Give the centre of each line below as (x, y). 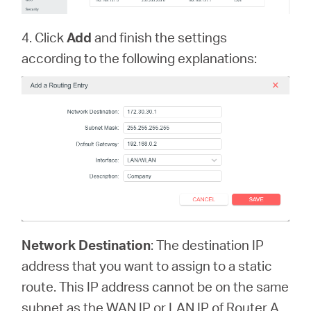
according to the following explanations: (140, 58)
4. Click (44, 37)
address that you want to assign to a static (147, 266)
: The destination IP (208, 245)
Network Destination (86, 245)
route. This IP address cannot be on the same (155, 287)
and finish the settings (160, 37)
